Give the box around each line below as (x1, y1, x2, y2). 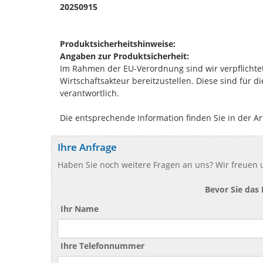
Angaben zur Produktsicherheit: (60, 50, 189, 62)
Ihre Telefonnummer (60, 240, 144, 251)
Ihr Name (60, 203, 99, 214)
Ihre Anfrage (58, 140, 117, 154)
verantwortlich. (60, 87, 119, 99)
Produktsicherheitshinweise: (60, 38, 176, 49)
